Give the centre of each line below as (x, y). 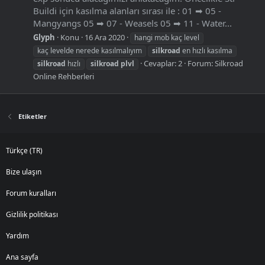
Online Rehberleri (64, 76)
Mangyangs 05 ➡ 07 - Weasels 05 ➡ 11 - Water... (132, 23)
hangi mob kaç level (167, 37)
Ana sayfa (22, 257)
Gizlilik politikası (32, 214)
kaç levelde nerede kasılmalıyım (90, 50)
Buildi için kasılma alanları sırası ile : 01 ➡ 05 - (127, 10)
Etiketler (32, 116)
